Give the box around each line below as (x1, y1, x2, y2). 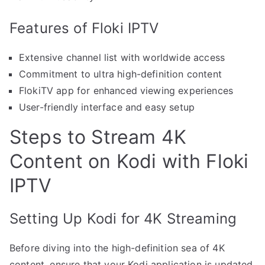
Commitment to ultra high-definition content (19, 68, 222, 80)
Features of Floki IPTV (9, 20, 159, 37)
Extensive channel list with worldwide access (19, 51, 225, 64)
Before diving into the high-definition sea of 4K (9, 242, 225, 254)
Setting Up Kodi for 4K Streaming (9, 210, 237, 228)
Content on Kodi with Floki (9, 150, 249, 173)
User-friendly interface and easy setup (19, 101, 195, 114)
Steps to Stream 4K (9, 125, 186, 149)
